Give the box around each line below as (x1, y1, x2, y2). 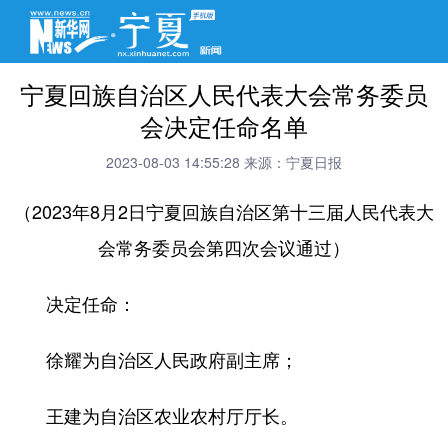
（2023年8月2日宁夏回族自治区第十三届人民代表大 (14, 198, 434, 225)
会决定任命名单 (140, 108, 308, 144)
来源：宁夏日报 (244, 152, 342, 173)
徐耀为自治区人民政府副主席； (10, 346, 298, 373)
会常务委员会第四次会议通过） (98, 234, 350, 261)
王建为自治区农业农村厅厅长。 (10, 402, 298, 429)
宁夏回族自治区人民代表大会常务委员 (20, 76, 428, 112)
